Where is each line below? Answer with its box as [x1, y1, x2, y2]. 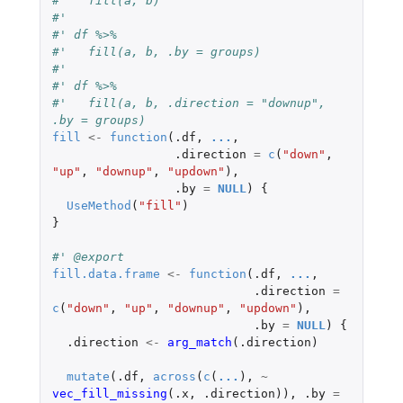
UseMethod [66, 198, 131, 212]
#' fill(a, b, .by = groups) [51, 44, 261, 58]
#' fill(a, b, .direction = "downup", [51, 95, 326, 110]
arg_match [166, 335, 232, 349]
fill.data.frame [51, 266, 160, 281]
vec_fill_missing [51, 386, 167, 400]
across [152, 369, 196, 383]
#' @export [51, 249, 124, 264]
